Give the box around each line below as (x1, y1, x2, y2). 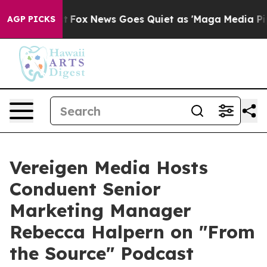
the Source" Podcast (10, 242, 194, 265)
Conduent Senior (10, 178, 161, 200)
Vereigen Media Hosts (10, 156, 208, 179)
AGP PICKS (7, 14, 55, 24)
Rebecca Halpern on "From (10, 221, 255, 243)
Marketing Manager (10, 199, 191, 222)
